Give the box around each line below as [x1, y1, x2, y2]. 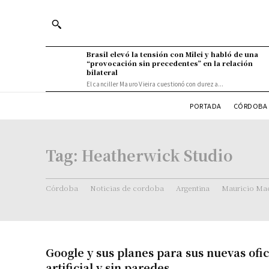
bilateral [86, 67, 118, 77]
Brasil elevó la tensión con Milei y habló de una [86, 49, 258, 59]
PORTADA [190, 100, 222, 110]
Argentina [176, 182, 210, 193]
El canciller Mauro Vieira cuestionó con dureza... [86, 79, 224, 88]
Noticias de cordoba [90, 182, 164, 193]
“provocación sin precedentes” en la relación [86, 58, 253, 68]
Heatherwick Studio [82, 144, 233, 166]
